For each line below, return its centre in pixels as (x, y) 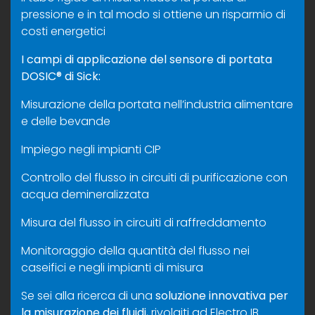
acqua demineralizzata (85, 194)
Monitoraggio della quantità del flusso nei (135, 250)
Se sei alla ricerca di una (88, 295)
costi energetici (63, 31)
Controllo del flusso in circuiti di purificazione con (154, 177)
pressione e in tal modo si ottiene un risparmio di (153, 14)
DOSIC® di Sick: (61, 76)
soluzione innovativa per (222, 295)
